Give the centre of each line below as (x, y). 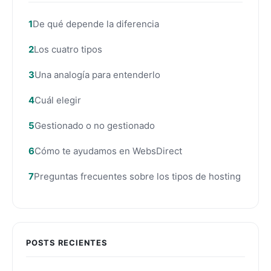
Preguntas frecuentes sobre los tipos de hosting (137, 176)
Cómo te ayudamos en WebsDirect (108, 151)
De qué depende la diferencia (96, 24)
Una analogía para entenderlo (97, 74)
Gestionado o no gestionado (95, 125)
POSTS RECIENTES (67, 242)
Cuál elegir (58, 100)
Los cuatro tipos (68, 49)
